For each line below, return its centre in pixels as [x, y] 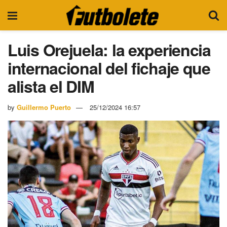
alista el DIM [51, 86]
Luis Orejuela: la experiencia [109, 50]
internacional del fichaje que [109, 68]
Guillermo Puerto [44, 107]
